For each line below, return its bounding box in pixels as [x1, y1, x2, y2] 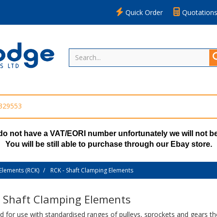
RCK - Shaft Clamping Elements [50, 166, 133, 175]
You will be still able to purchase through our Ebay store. [5, 140, 212, 149]
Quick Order [124, 7, 163, 17]
